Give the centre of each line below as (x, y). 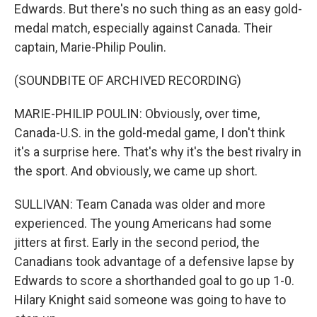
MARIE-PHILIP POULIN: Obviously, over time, (137, 114)
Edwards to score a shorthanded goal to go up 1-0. (154, 281)
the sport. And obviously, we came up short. (136, 171)
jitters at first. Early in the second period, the (137, 242)
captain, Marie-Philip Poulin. (90, 47)
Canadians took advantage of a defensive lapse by (154, 261)
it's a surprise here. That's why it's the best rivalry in (158, 152)
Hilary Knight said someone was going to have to (150, 300)
